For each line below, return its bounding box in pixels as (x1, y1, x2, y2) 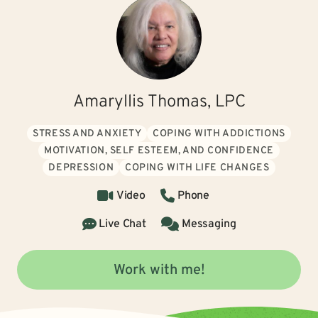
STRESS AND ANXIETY (33, 128, 142, 140)
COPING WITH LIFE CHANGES (125, 162, 270, 174)
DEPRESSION (48, 162, 114, 174)
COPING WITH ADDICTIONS (153, 128, 285, 140)
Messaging (181, 217, 236, 231)
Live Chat (99, 217, 146, 231)
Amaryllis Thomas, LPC (72, 92, 246, 113)
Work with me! (113, 261, 205, 280)
